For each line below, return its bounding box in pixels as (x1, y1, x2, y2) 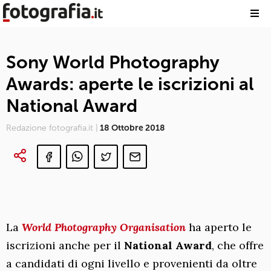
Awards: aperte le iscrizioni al (6, 73, 254, 95)
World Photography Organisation (19, 220, 186, 234)
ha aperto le (186, 220, 252, 234)
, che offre (212, 238, 264, 252)
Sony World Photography (6, 51, 220, 73)
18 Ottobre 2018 (98, 123, 165, 133)
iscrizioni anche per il (6, 238, 121, 252)
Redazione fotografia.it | (6, 123, 98, 133)
